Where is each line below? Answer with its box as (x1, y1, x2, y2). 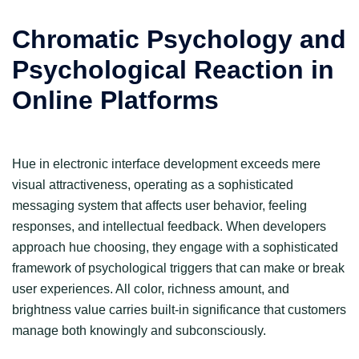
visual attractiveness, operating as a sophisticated (12, 178, 293, 192)
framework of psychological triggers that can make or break (12, 261, 345, 275)
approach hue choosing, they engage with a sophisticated (12, 240, 338, 254)
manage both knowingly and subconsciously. (12, 324, 266, 337)
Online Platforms (12, 86, 219, 115)
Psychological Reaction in (12, 55, 334, 84)
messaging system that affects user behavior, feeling (12, 199, 307, 212)
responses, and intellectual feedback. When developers (12, 220, 326, 233)
